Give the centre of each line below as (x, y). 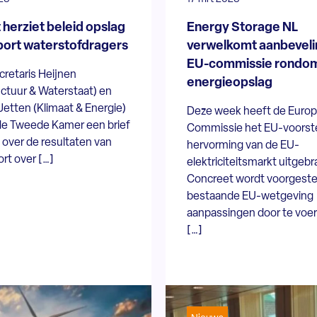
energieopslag (229, 83)
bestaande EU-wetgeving (250, 196)
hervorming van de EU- (243, 145)
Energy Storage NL (242, 28)
